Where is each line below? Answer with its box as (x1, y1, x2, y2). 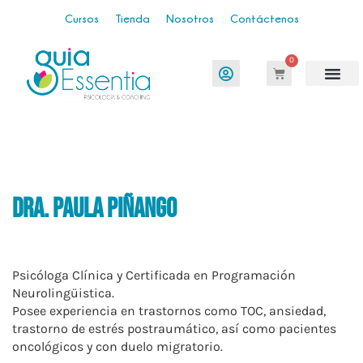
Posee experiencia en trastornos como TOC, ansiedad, (12, 303, 326, 319)
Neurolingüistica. (12, 285, 114, 301)
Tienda (114, 12, 150, 24)
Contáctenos (229, 12, 299, 24)
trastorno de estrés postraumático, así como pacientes (12, 321, 336, 337)
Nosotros (165, 12, 214, 24)
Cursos (64, 12, 99, 24)
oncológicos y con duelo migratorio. (12, 339, 223, 355)
